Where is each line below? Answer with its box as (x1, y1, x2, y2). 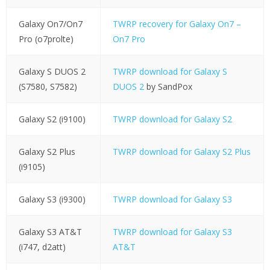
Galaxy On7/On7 (18, 18, 83, 30)
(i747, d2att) (18, 241, 66, 253)
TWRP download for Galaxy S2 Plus (112, 146, 251, 158)
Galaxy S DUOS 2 (18, 66, 86, 78)
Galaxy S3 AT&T (18, 226, 82, 238)
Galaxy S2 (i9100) (18, 113, 86, 125)
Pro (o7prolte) (18, 33, 74, 45)
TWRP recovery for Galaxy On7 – (112, 18, 241, 30)
